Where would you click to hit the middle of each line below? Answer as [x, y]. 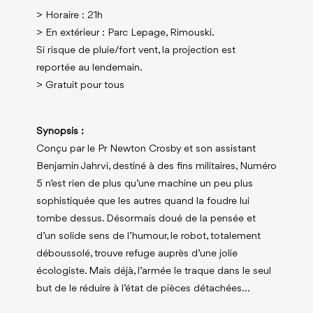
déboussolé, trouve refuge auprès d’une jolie [137, 254]
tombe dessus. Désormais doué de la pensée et [146, 219]
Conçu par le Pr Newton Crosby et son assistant [146, 149]
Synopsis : [60, 131]
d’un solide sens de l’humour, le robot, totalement [148, 236]
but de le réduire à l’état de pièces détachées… [143, 289]
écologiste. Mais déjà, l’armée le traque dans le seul [153, 271]
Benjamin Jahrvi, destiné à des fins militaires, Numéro [156, 166]
